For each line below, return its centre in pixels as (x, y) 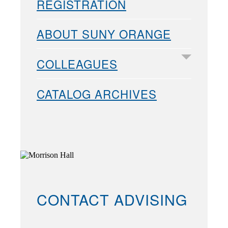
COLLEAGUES (77, 63)
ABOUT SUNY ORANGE (104, 34)
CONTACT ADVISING (112, 199)
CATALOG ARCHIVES (97, 93)
